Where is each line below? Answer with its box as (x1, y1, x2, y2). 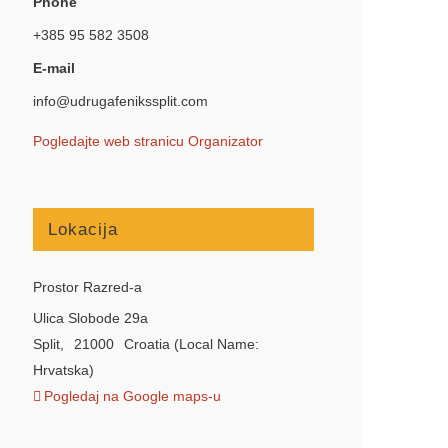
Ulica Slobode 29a (33, 309, 149, 326)
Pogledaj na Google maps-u (44, 387, 222, 404)
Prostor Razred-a (33, 278, 143, 295)
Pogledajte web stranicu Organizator (33, 132, 264, 149)
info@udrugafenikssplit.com (33, 92, 209, 109)
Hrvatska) (33, 361, 95, 378)
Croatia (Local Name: (123, 335, 259, 352)
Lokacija (48, 219, 119, 239)
